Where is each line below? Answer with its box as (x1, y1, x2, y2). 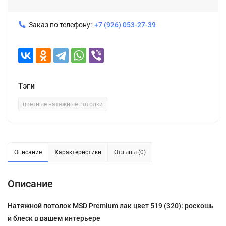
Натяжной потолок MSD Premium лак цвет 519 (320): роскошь (8, 201, 214, 210)
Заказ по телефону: (29, 20, 92, 29)
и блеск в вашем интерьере (8, 214, 100, 222)
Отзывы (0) (114, 148, 146, 156)
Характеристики (54, 148, 101, 156)
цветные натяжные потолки (23, 100, 103, 108)
